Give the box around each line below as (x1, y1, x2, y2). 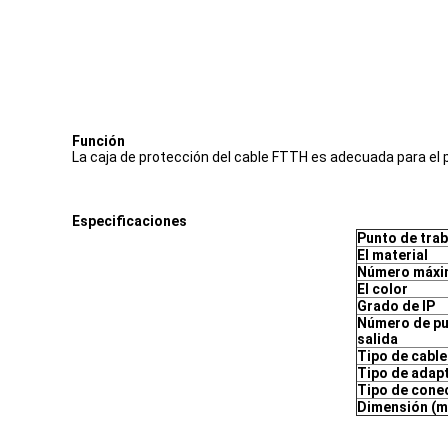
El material (356, 247, 428, 263)
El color (356, 281, 408, 297)
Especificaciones (72, 213, 187, 229)
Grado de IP (356, 298, 435, 314)
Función (72, 133, 125, 149)
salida (356, 331, 398, 347)
